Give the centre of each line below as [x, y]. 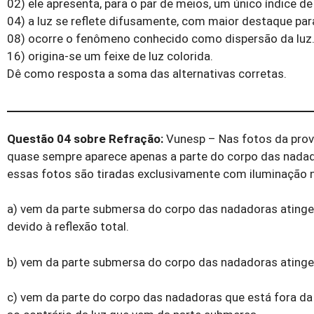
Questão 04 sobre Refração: [85, 138]
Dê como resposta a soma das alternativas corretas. [147, 74]
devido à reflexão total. [68, 227]
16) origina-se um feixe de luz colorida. [110, 56]
